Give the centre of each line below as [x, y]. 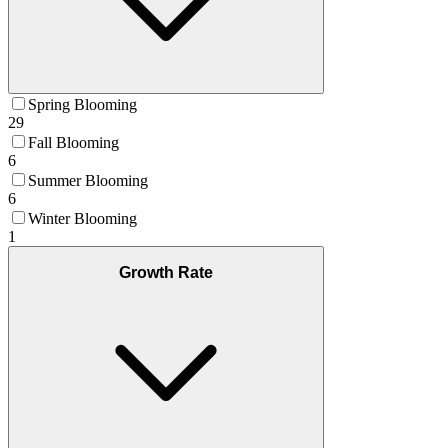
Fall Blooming [73, 142]
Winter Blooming [82, 218]
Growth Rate [166, 273]
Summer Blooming [88, 180]
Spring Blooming [82, 104]
